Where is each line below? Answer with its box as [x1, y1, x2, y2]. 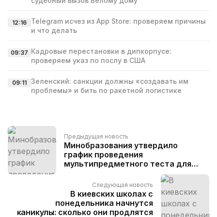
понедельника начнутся [55, 198, 153, 208]
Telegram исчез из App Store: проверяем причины [31, 17, 206, 25]
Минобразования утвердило [64, 140, 178, 150]
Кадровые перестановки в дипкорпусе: [31, 47, 171, 55]
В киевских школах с [70, 188, 153, 199]
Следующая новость [92, 181, 153, 188]
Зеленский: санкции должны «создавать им [31, 77, 188, 85]
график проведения [64, 149, 143, 159]
